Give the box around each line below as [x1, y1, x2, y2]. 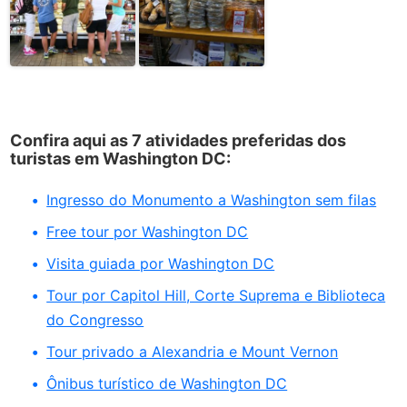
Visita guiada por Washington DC [46, 253, 275, 273]
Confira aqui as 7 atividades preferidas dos [10, 130, 347, 150]
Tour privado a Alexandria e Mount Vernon [46, 342, 339, 361]
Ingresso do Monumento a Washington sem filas [46, 190, 377, 209]
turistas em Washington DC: [10, 148, 232, 168]
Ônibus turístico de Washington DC [46, 373, 288, 392]
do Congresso [46, 310, 144, 329]
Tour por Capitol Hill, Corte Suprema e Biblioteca [46, 285, 386, 304]
